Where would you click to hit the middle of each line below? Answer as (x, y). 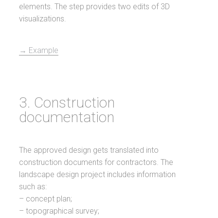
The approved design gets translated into (89, 150)
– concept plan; (46, 199)
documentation (67, 117)
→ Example (39, 50)
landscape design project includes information (98, 174)
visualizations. (43, 19)
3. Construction (67, 102)
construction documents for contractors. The (96, 162)
